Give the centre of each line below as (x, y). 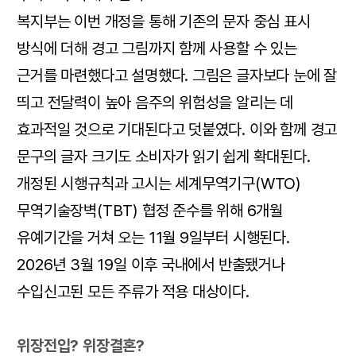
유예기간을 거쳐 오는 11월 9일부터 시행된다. (153, 238)
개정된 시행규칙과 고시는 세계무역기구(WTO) (159, 184)
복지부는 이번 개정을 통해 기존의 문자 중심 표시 (164, 22)
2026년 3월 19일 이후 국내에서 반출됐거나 (151, 265)
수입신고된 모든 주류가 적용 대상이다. (133, 292)
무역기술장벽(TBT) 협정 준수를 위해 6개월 (150, 211)
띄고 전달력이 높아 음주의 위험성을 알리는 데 (155, 103)
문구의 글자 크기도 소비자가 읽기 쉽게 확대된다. (164, 157)
